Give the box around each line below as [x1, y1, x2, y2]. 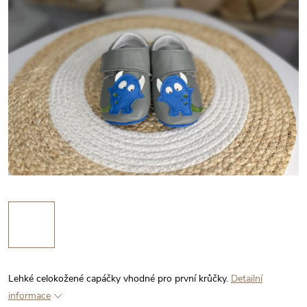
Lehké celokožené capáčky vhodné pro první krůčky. [8, 272, 228, 285]
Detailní [231, 272, 262, 285]
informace [8, 289, 51, 302]
